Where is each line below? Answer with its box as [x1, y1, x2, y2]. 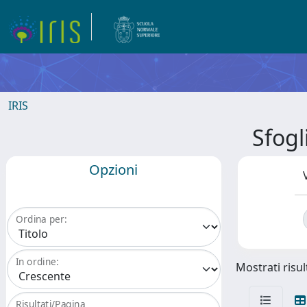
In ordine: [16, 255, 59, 269]
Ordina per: [16, 212, 67, 226]
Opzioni [89, 160, 138, 179]
